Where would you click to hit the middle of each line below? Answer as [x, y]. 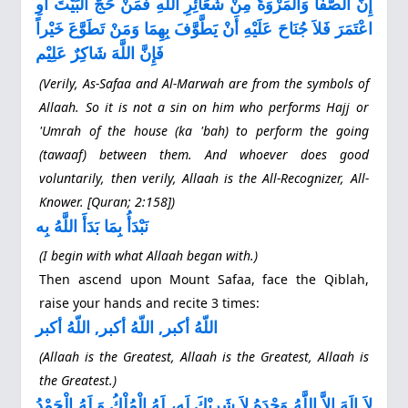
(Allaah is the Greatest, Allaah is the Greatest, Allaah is [204, 357]
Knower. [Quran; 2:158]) [107, 201]
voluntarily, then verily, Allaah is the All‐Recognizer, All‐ [204, 178]
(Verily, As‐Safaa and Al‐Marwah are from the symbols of [204, 83]
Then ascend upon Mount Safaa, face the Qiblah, [204, 280]
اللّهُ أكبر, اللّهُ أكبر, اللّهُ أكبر [127, 327]
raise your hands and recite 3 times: [150, 303]
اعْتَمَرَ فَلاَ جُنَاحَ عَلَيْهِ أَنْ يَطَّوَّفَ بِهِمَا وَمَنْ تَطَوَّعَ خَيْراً [204, 29]
